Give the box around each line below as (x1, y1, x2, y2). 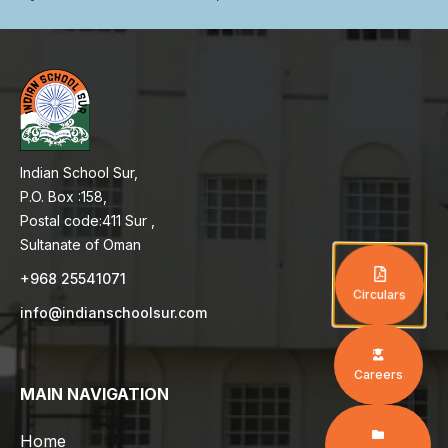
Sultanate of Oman (20, 236, 141, 254)
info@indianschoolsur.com (20, 304, 207, 322)
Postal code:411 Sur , (20, 212, 159, 230)
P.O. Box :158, (20, 188, 107, 206)
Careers (353, 367, 403, 382)
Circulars (353, 286, 407, 303)
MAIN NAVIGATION (20, 384, 169, 405)
